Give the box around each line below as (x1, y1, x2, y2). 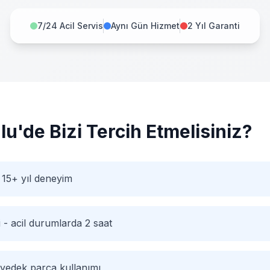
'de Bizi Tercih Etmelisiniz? (17, 121, 252, 142)
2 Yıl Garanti (187, 20, 240, 31)
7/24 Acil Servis (37, 20, 103, 31)
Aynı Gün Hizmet (111, 20, 180, 31)
